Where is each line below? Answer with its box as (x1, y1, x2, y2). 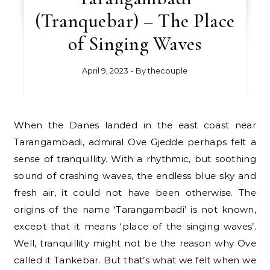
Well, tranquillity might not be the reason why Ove (14, 237, 256, 250)
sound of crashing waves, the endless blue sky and (14, 170, 256, 182)
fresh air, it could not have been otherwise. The (14, 187, 256, 199)
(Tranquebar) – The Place (34, 9, 235, 33)
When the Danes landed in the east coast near (14, 119, 25, 131)
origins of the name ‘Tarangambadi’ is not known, (14, 204, 256, 216)
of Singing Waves (68, 32, 202, 56)
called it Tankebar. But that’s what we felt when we (14, 254, 256, 266)
